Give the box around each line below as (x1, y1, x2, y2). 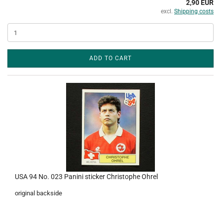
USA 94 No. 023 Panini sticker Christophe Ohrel (15, 173, 158, 181)
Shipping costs (174, 8, 214, 15)
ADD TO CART (89, 55, 132, 62)
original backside (15, 189, 62, 197)
